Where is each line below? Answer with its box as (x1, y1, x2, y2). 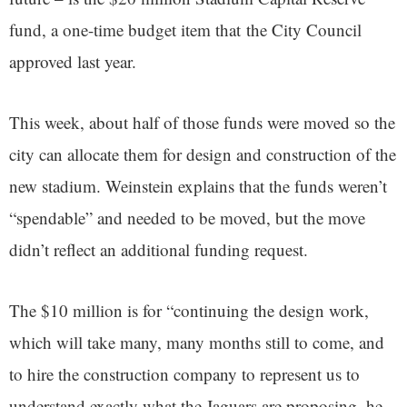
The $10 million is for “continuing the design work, (9, 299, 369, 323)
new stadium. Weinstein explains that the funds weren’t (9, 174, 387, 198)
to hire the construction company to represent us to (9, 362, 360, 386)
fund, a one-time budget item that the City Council (9, 18, 362, 42)
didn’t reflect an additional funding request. (9, 238, 313, 262)
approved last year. (9, 50, 142, 74)
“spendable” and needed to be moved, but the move (9, 206, 365, 230)
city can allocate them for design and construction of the (9, 143, 396, 166)
